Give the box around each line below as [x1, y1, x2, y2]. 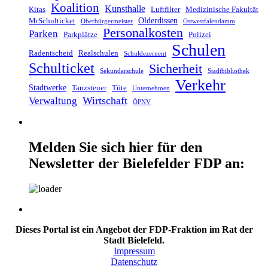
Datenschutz [111, 256, 157, 267]
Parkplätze [63, 30, 98, 39]
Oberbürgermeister [81, 17, 133, 25]
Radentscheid [29, 48, 73, 57]
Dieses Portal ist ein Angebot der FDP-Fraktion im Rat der [15, 224, 253, 234]
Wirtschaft [83, 94, 127, 106]
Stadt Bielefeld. [103, 234, 165, 245]
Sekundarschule [100, 67, 144, 74]
